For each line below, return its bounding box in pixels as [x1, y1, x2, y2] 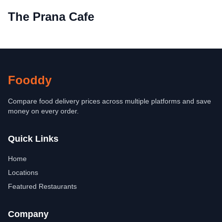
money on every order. [8, 107, 79, 115]
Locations [8, 168, 38, 176]
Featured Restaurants [8, 182, 77, 190]
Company [8, 209, 49, 219]
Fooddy [8, 73, 52, 87]
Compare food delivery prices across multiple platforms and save [8, 97, 211, 105]
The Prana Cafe [8, 10, 94, 23]
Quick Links [8, 134, 58, 144]
